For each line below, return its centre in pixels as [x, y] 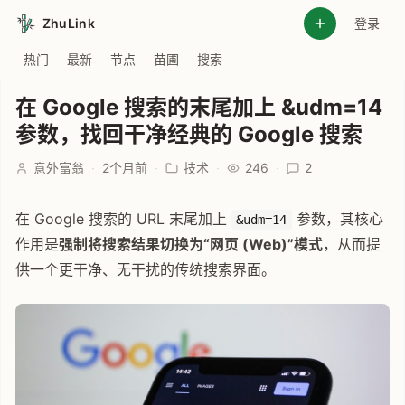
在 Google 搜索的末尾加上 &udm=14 [199, 107]
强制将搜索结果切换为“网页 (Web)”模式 [191, 244]
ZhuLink [69, 23]
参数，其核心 [337, 219]
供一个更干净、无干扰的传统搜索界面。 [146, 269]
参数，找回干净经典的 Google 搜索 [189, 134]
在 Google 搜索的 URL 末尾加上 [123, 219]
